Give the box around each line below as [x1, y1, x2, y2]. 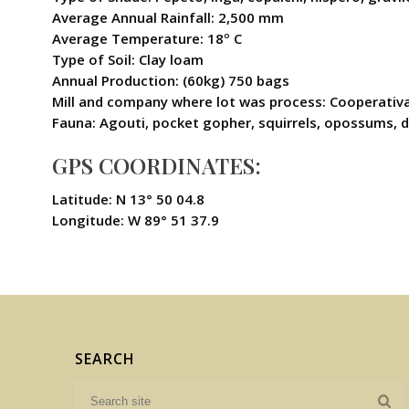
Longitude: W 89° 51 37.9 [52, 211, 219, 229]
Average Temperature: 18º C [52, 29, 242, 47]
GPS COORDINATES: [52, 151, 261, 180]
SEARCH [74, 349, 135, 369]
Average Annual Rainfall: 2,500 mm [52, 8, 284, 26]
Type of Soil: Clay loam [52, 50, 204, 68]
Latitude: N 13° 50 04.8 [52, 190, 204, 208]
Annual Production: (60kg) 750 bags [52, 71, 289, 89]
